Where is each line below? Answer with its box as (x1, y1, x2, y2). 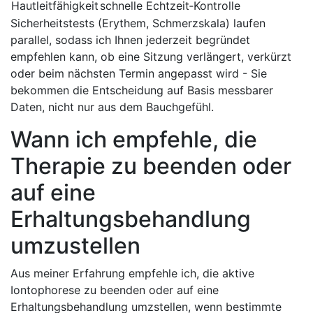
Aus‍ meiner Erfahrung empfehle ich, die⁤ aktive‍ (10, 265, 254, 280)
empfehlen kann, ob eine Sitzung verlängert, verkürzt (10, 49, 291, 64)
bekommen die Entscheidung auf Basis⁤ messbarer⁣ (10, 82, 273, 97)
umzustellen (10, 231, 140, 259)
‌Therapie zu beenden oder (10, 152, 291, 180)
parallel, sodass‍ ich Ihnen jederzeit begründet (10, 32, 250, 47)
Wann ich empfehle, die (10, 125, 257, 153)
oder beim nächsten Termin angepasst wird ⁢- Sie (10, 66, 267, 80)
